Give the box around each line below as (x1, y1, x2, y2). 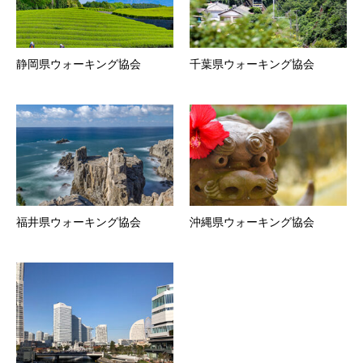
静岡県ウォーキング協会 (16, 58, 141, 71)
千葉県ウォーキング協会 (190, 58, 314, 71)
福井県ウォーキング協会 (16, 216, 141, 229)
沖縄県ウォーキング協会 (190, 216, 314, 229)
